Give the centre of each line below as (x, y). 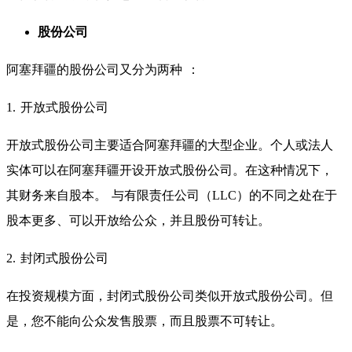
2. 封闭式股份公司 (57, 258)
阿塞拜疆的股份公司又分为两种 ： (103, 69)
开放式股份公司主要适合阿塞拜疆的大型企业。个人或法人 (170, 145)
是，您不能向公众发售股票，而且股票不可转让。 (145, 321)
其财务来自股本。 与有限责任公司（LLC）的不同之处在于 (172, 195)
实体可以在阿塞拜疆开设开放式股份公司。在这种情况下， (170, 170)
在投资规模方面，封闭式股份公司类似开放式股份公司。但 (170, 295)
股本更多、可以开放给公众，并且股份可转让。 (138, 220)
